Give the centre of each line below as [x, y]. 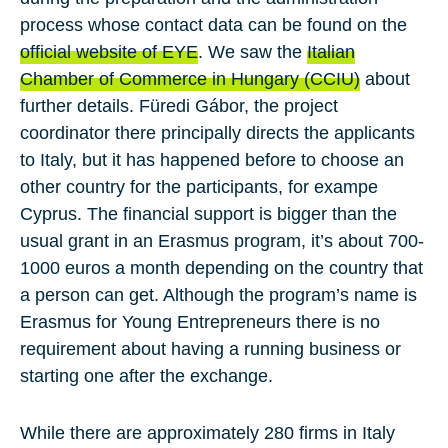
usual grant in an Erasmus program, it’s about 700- [222, 241]
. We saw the [252, 52]
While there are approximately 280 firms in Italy [207, 433]
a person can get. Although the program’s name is [218, 295]
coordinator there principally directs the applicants [217, 133]
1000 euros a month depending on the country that [221, 268]
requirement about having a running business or [210, 349]
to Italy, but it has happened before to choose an [212, 160]
